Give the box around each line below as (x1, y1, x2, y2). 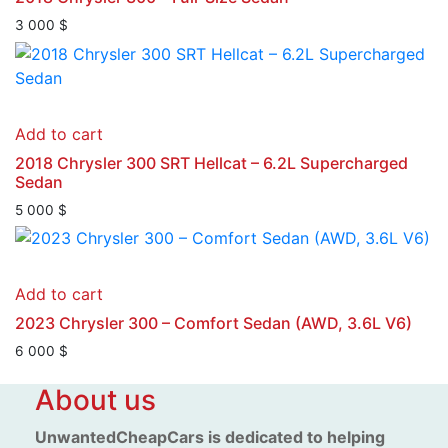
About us (35, 383, 156, 418)
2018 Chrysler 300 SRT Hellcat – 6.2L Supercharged (15, 152, 408, 173)
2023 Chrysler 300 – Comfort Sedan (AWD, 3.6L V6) (15, 313, 412, 334)
